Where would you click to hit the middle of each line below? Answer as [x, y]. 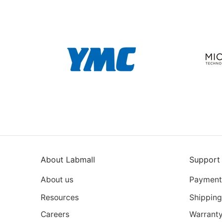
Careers [55, 215]
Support [205, 160]
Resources [60, 197]
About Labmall [68, 160]
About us [57, 179]
